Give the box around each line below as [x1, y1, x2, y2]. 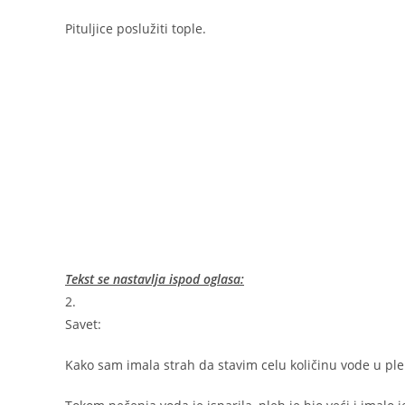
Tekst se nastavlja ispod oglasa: [65, 269, 244, 287]
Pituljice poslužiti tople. [65, 19, 206, 37]
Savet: [65, 315, 101, 333]
